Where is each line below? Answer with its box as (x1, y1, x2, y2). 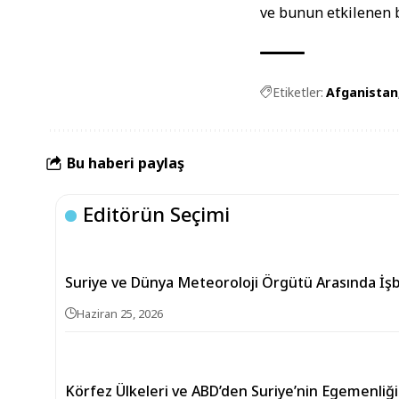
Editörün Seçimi (83, 200, 231, 227)
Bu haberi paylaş (67, 152, 184, 173)
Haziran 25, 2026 (77, 305, 163, 322)
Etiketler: (273, 84, 323, 101)
